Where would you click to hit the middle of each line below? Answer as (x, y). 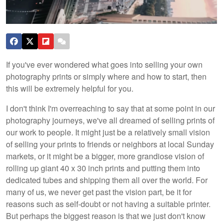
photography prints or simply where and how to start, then (106, 76)
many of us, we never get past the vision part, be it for (99, 192)
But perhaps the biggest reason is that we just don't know (106, 216)
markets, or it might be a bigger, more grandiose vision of (105, 156)
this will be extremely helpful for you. (70, 88)
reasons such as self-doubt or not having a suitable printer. (108, 204)
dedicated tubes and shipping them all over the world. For (107, 180)
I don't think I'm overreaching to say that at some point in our (111, 108)
